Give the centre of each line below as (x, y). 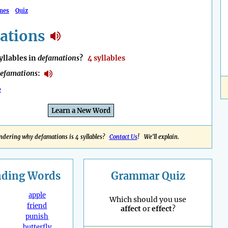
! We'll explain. (158, 137)
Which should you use (148, 200)
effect (162, 209)
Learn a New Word (81, 111)
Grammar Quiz (148, 176)
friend (37, 206)
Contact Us (123, 137)
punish (37, 217)
